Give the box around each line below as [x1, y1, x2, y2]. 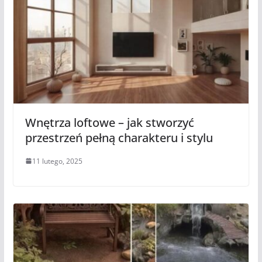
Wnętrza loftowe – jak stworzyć [25, 114, 194, 130]
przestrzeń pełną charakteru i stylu [25, 129, 213, 146]
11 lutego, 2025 [32, 156, 82, 166]
